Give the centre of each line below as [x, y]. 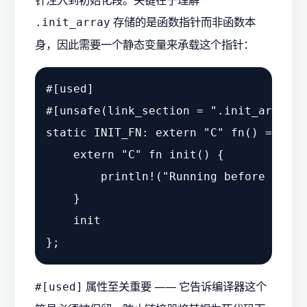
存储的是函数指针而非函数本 [183, 22]
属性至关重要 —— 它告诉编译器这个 [175, 286]
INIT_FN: [121, 132]
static [66, 132]
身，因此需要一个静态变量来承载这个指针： [145, 45]
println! [128, 176]
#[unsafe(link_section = [128, 110]
